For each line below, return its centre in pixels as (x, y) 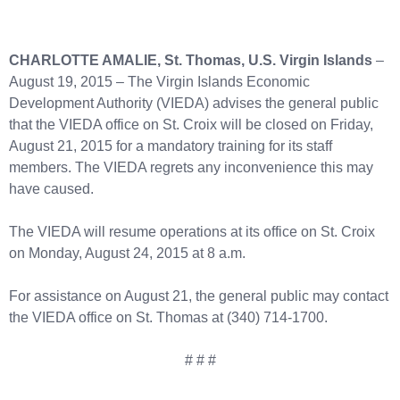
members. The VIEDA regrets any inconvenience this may (191, 167)
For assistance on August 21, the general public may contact (199, 296)
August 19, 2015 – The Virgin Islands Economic (159, 81)
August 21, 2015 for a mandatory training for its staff (171, 146)
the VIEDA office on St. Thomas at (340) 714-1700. (168, 317)
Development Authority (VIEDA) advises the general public (194, 103)
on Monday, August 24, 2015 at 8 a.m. (127, 253)
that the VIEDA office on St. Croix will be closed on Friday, (191, 124)
